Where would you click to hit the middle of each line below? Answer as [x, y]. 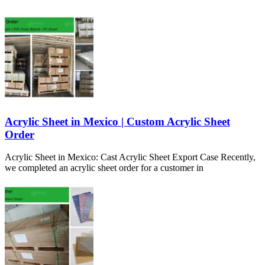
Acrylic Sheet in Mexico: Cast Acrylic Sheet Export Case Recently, [130, 157]
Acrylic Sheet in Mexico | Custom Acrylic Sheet [117, 121]
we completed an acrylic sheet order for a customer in [104, 168]
